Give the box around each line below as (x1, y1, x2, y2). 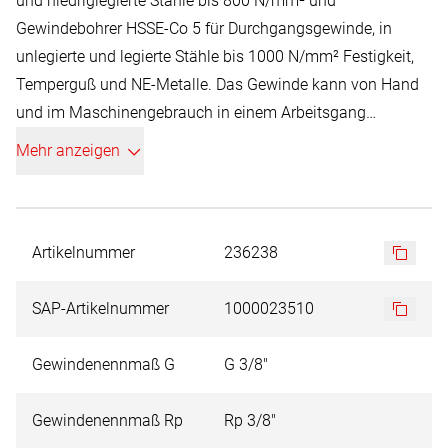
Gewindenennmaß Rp (32, 411, 183, 430)
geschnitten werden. (16, 131, 157, 150)
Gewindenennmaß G (32, 355, 175, 374)
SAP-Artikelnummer (32, 299, 169, 318)
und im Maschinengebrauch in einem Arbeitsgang (16, 103, 366, 122)
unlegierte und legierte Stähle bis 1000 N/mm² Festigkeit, (16, 47, 414, 66)
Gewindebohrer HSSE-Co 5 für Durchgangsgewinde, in (16, 19, 392, 38)
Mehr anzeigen (16, 141, 120, 160)
